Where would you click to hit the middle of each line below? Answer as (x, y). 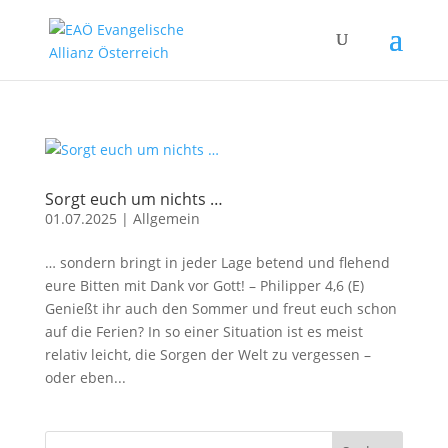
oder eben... (85, 377)
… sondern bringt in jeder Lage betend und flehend (217, 262)
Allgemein (166, 218)
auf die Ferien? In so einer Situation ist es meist (203, 331)
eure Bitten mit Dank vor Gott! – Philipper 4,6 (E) (204, 285)
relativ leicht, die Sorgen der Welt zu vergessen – (207, 354)
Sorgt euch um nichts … (133, 199)
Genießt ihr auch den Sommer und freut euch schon (220, 308)
